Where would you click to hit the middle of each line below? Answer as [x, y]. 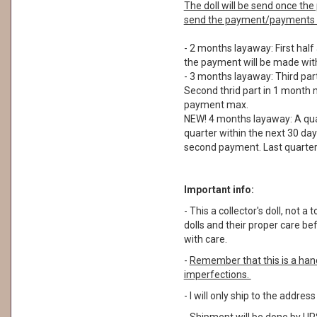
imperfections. [217, 275]
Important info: [219, 190]
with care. [205, 239]
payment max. [218, 105]
